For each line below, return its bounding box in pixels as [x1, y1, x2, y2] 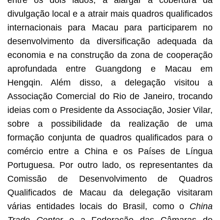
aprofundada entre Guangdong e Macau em [7, 63, 213, 74]
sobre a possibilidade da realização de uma [7, 118, 213, 129]
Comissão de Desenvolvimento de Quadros [7, 173, 213, 184]
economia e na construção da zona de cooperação [7, 50, 213, 60]
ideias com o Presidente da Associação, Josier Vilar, [7, 105, 213, 115]
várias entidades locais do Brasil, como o [7, 201, 190, 211]
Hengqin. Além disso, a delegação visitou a [7, 77, 213, 87]
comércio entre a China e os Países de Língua [7, 146, 213, 156]
